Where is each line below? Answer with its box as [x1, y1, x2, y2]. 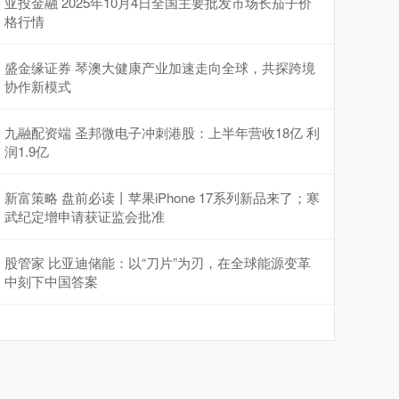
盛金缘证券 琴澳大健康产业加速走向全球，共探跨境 [4, 57, 315, 77]
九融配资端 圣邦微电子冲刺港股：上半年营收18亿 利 [4, 122, 320, 142]
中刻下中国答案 [4, 271, 98, 290]
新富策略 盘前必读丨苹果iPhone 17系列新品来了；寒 [4, 187, 320, 207]
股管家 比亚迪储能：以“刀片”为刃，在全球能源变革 [4, 252, 311, 272]
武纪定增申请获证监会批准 [4, 206, 165, 225]
